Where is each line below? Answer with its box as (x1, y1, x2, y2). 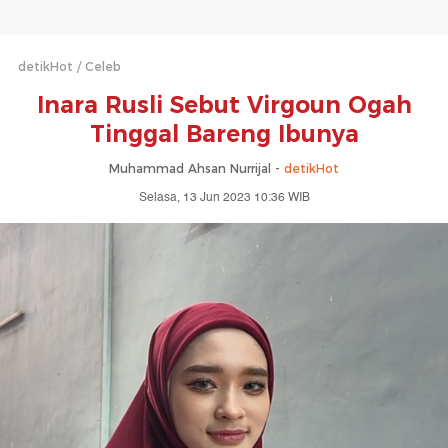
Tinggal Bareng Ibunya (89, 120, 359, 148)
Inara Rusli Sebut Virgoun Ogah (36, 91, 412, 119)
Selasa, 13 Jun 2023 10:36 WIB (138, 188, 310, 207)
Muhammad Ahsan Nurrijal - (109, 161, 284, 176)
